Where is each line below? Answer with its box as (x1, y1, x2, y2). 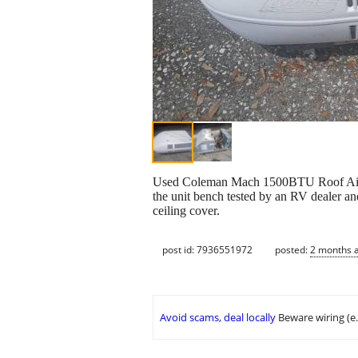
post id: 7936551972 (162, 242, 253, 257)
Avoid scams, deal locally (160, 310, 276, 325)
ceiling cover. (153, 204, 220, 218)
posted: (275, 242, 310, 257)
